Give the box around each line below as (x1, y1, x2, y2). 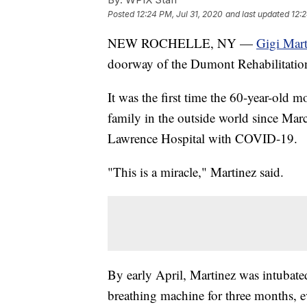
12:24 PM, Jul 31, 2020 (136, 9, 223, 20)
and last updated (225, 9, 289, 20)
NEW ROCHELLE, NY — (108, 34, 256, 52)
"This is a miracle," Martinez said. (108, 163, 284, 181)
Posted (108, 9, 136, 20)
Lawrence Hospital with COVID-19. (108, 130, 297, 147)
